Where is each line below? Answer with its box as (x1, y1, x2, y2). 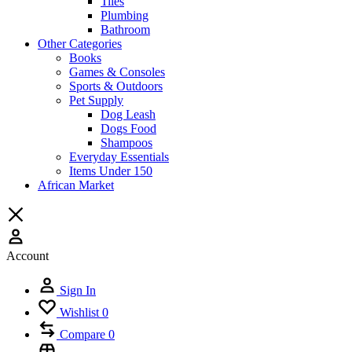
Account (6, 248, 49, 262)
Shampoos (101, 135, 152, 149)
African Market (38, 178, 114, 192)
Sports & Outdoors (69, 79, 163, 93)
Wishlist (60, 305, 99, 319)
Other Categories (38, 36, 122, 50)
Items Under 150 (69, 163, 152, 178)
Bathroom (101, 22, 150, 36)
